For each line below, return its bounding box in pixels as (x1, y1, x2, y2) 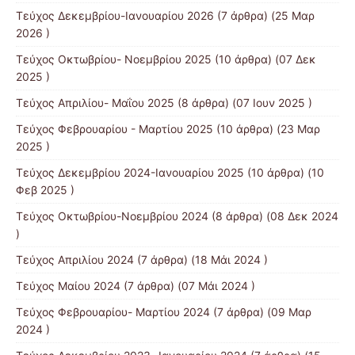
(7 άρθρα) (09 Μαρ (210, 304, 311, 319)
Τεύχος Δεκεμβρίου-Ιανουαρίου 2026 (16, 8, 214, 22)
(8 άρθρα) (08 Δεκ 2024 (208, 208, 338, 223)
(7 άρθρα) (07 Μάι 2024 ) (120, 278, 255, 292)
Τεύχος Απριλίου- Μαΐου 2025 (16, 95, 174, 109)
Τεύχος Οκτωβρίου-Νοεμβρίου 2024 (16, 208, 208, 223)
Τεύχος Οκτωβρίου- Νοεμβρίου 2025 (16, 52, 212, 66)
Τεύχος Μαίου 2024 (16, 278, 120, 292)
